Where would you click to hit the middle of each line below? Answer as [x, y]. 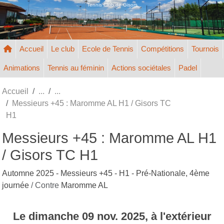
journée [16, 185]
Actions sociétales [141, 67]
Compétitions [162, 48]
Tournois [205, 48]
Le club [63, 48]
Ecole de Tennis [108, 48]
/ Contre [46, 185]
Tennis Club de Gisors [112, 4]
